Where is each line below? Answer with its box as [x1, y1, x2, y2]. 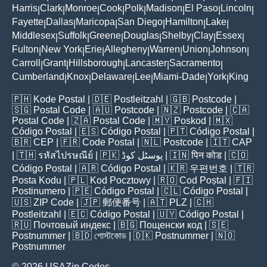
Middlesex [12, 30, 55, 41]
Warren [150, 44, 180, 55]
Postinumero [12, 186, 66, 197]
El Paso [185, 3, 218, 14]
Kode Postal [33, 94, 85, 105]
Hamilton [165, 17, 203, 27]
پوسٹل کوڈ [122, 150, 163, 161]
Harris [12, 3, 38, 14]
